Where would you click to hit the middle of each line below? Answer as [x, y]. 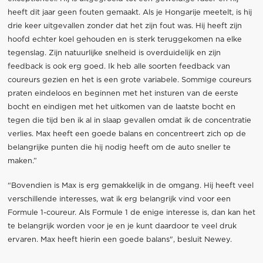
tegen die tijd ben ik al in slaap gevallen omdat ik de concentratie [129, 121]
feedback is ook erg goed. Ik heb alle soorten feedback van [119, 67]
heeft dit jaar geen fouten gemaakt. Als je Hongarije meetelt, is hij [129, 13]
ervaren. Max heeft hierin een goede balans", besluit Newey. [119, 240]
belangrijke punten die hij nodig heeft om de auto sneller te [119, 148]
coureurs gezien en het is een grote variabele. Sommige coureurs [129, 80]
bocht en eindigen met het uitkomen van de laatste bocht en [121, 107]
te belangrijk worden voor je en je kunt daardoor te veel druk [122, 227]
